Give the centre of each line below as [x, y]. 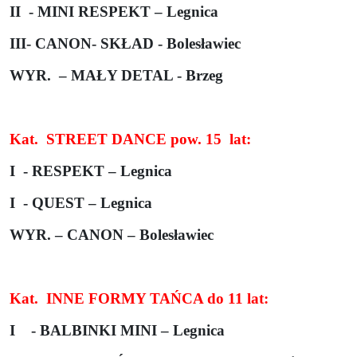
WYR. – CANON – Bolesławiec [112, 234]
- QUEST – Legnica [88, 202]
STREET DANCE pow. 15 [134, 139]
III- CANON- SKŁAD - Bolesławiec [125, 43]
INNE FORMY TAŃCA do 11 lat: [157, 298]
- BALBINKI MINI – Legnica [128, 330]
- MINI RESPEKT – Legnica [124, 11]
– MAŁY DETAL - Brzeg [141, 75]
